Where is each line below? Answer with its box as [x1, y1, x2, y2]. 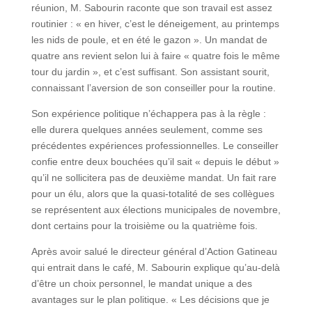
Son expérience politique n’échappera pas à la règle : [31, 107, 266, 119]
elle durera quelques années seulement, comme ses [31, 123, 263, 135]
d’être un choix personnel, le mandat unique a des [31, 277, 252, 289]
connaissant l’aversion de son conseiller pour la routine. [31, 81, 276, 93]
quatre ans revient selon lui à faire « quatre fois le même [31, 49, 280, 61]
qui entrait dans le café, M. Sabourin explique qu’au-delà [31, 261, 280, 273]
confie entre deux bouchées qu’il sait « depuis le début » [31, 155, 279, 167]
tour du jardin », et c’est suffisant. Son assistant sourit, [31, 65, 270, 77]
